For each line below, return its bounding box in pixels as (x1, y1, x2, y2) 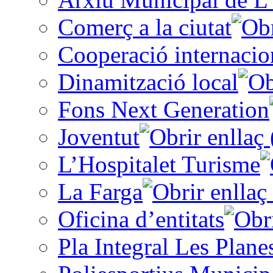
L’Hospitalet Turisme (58, 151, 260, 177)
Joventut (58, 123, 140, 150)
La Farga (58, 178, 143, 205)
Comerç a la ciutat (58, 13, 232, 40)
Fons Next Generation (58, 96, 269, 122)
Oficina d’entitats (58, 205, 224, 232)
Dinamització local (58, 68, 238, 95)
